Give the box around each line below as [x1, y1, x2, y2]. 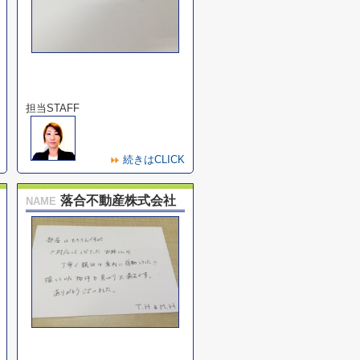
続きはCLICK [123, 153, 185, 166]
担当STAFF [26, 102, 80, 114]
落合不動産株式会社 [60, 194, 176, 207]
